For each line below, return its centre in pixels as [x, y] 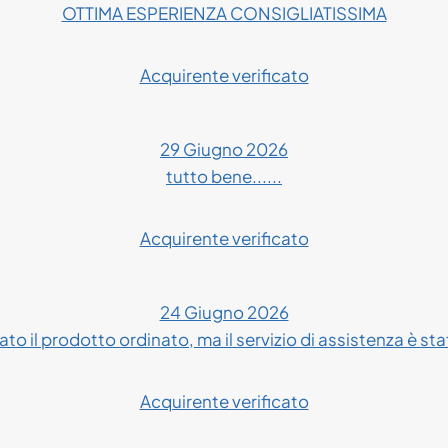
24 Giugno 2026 [224, 311]
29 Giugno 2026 [224, 148]
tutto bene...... [224, 175]
